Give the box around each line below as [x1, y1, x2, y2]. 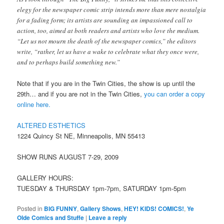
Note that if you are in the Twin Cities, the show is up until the [17, 78, 195, 88]
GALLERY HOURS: [17, 173, 74, 183]
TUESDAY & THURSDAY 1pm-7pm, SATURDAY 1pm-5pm [17, 183, 186, 193]
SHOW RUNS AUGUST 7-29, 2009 [17, 152, 119, 162]
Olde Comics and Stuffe [17, 213, 84, 222]
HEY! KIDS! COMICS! [124, 204, 184, 213]
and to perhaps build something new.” [17, 57, 120, 66]
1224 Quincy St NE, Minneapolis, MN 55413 [17, 130, 145, 140]
